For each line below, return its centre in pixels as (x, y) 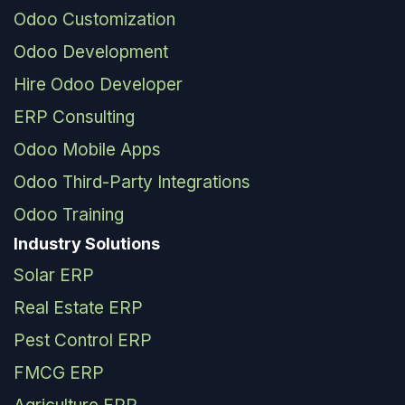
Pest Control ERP (83, 341)
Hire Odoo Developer (98, 85)
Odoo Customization (94, 20)
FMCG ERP (59, 373)
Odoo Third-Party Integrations (132, 183)
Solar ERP (54, 276)
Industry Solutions (87, 244)
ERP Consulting (74, 118)
